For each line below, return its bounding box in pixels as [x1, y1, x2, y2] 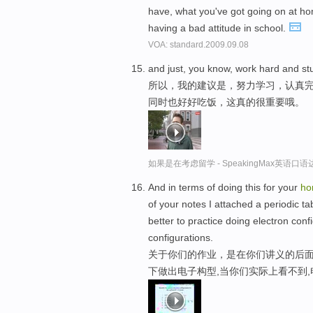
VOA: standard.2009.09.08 [148, 40, 249, 50]
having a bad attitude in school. [148, 22, 289, 34]
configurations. [148, 231, 213, 243]
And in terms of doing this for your [148, 181, 300, 193]
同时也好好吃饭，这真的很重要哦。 [148, 96, 305, 108]
